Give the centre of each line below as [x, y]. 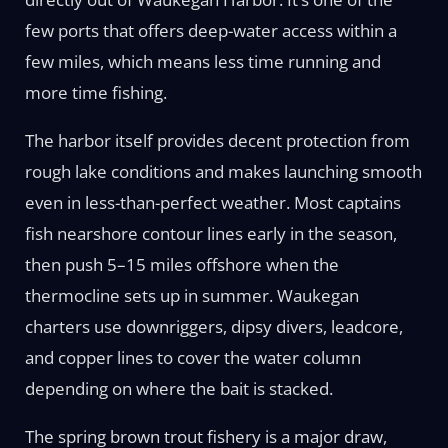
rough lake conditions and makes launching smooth [223, 171]
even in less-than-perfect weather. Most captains [212, 202]
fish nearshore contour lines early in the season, [210, 233]
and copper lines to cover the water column [192, 357]
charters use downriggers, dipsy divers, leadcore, [213, 326]
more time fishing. [95, 92]
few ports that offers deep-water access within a [210, 30]
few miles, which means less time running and [202, 61]
